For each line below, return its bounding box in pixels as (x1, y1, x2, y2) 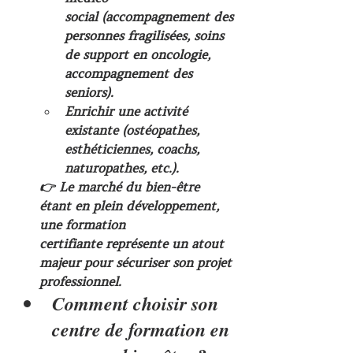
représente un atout (102, 236, 228, 251)
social (65, 9, 98, 24)
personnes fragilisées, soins (65, 28, 228, 43)
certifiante (39, 236, 102, 251)
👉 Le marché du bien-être (39, 179, 203, 195)
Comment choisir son (52, 290, 223, 317)
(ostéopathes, (118, 122, 203, 138)
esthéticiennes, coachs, (65, 141, 203, 157)
